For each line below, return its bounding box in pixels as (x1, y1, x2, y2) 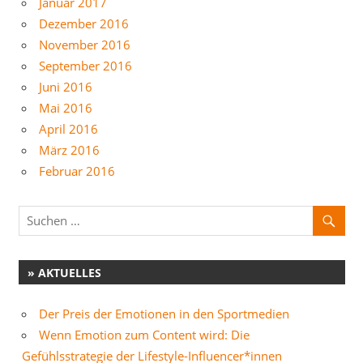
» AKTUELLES (27, 264, 101, 280)
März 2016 (39, 141, 100, 158)
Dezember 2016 (39, 15, 129, 32)
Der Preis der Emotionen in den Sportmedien (39, 305, 289, 322)
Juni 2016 (39, 78, 92, 95)
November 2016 (39, 36, 130, 53)
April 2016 (39, 120, 98, 137)
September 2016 (39, 57, 132, 74)
